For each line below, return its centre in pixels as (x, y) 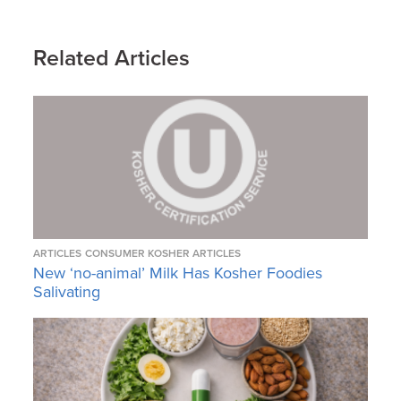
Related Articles (112, 59)
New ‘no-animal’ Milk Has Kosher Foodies (178, 273)
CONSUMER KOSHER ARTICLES (163, 254)
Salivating (67, 292)
